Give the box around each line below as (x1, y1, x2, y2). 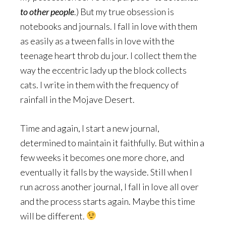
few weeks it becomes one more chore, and (20, 151, 184, 163)
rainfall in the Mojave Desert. (20, 93, 135, 105)
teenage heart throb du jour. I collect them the (20, 49, 197, 61)
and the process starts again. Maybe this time (20, 195, 195, 207)
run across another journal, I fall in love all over (20, 181, 199, 192)
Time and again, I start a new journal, (20, 122, 159, 134)
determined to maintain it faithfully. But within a (20, 137, 204, 148)
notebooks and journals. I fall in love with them (20, 20, 197, 32)
